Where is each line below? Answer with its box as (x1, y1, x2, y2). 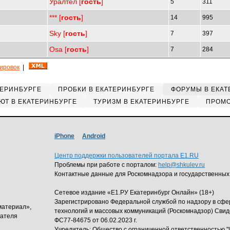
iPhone (54, 132, 74, 140)
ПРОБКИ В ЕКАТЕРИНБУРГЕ (58, 86, 155, 93)
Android (82, 132, 105, 140)
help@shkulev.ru (158, 161, 205, 168)
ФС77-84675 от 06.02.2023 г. (54, 217, 137, 224)
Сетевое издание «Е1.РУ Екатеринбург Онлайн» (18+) (54, 189, 214, 196)
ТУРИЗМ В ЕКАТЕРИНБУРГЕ (93, 98, 189, 105)
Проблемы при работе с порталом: (54, 161, 158, 168)
